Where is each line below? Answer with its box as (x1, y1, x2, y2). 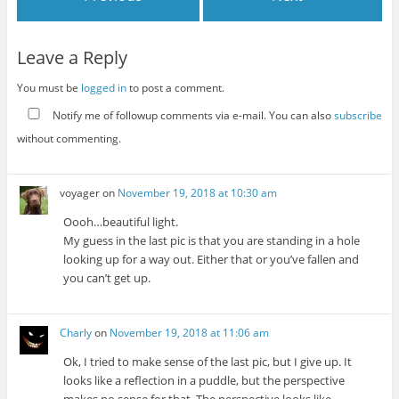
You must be (16, 79, 81, 95)
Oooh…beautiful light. (63, 213, 179, 230)
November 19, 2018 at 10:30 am (118, 184, 278, 200)
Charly (60, 324, 93, 340)
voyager (60, 184, 101, 200)
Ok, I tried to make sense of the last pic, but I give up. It (63, 353, 353, 370)
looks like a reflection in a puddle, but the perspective (63, 371, 346, 388)
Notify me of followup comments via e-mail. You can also (49, 108, 334, 124)
